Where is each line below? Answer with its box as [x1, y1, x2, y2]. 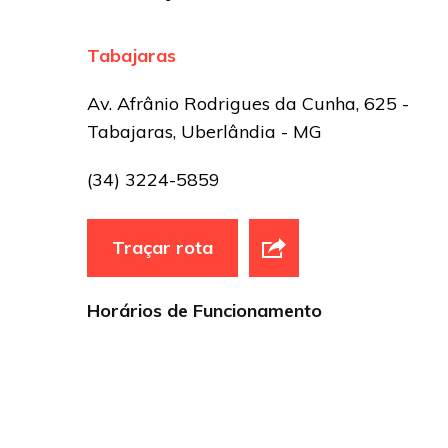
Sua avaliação [133, 61, 254, 85]
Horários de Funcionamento [87, 298, 322, 322]
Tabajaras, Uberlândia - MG [87, 119, 322, 143]
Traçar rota [112, 235, 213, 259]
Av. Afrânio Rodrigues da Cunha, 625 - [87, 91, 409, 115]
